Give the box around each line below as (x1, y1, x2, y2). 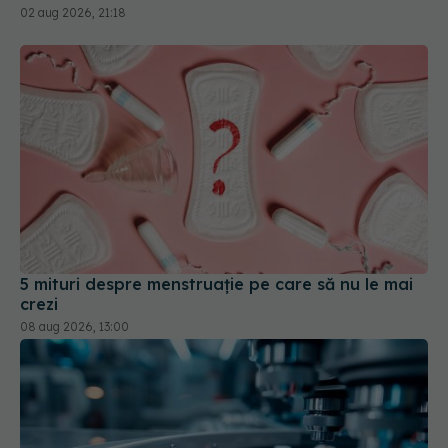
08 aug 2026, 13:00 (20, 319, 129, 335)
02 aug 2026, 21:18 (20, 4, 126, 20)
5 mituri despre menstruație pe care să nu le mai (20, 274, 413, 295)
